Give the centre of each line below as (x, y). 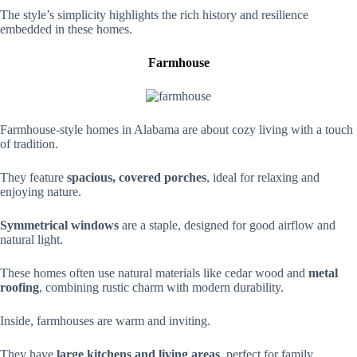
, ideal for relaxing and (263, 177)
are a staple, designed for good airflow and (227, 225)
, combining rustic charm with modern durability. (161, 287)
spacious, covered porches (137, 177)
